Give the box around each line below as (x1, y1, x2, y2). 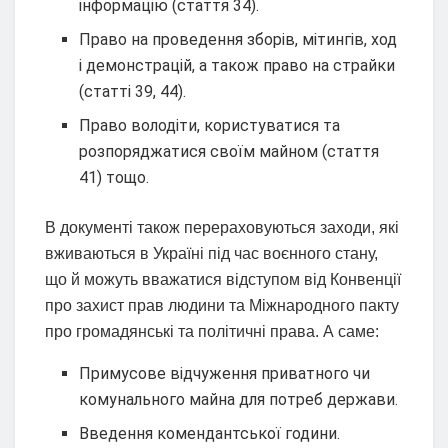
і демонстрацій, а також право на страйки (79, 56, 396, 76)
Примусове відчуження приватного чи (79, 364, 371, 384)
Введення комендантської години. (79, 424, 341, 444)
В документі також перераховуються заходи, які (45, 219, 399, 237)
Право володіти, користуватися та (79, 116, 341, 136)
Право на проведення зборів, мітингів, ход (79, 30, 398, 50)
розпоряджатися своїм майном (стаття (79, 142, 380, 162)
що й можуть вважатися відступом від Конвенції (45, 271, 401, 289)
